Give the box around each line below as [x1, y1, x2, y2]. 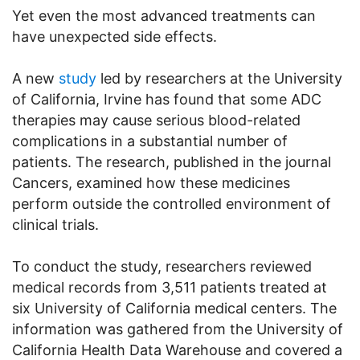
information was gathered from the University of [12, 320, 343, 337]
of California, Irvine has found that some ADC [12, 90, 321, 108]
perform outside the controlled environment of [12, 194, 331, 212]
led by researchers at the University [96, 69, 342, 87]
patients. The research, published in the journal [12, 153, 331, 170]
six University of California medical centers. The [12, 299, 337, 317]
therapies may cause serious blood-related [12, 111, 301, 129]
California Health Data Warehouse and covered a [12, 341, 342, 358]
